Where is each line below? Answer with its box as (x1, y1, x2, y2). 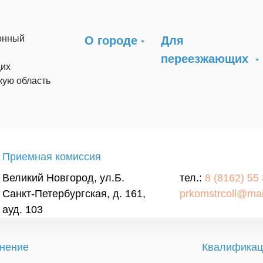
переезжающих (161, 52, 252, 65)
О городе (85, 34, 137, 47)
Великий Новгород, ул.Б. (2, 172, 124, 184)
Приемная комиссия (2, 151, 101, 163)
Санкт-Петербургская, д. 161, (2, 188, 146, 200)
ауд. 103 (2, 204, 43, 215)
